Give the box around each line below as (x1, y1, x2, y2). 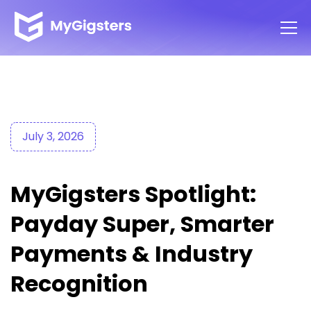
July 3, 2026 (22, 128, 84, 144)
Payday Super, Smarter (10, 208, 274, 239)
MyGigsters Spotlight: (10, 178, 256, 210)
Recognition (10, 268, 148, 299)
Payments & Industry (10, 238, 253, 269)
